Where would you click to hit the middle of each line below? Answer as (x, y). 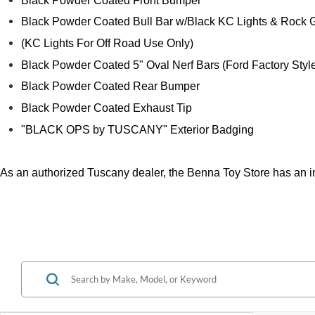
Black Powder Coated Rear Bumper (110, 86)
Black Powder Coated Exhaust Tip (107, 108)
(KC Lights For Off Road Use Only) (107, 44)
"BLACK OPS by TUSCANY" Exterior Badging (137, 129)
